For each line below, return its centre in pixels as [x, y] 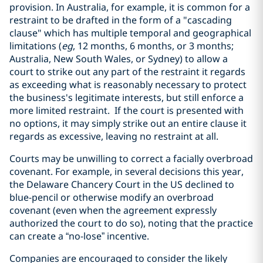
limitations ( [36, 46]
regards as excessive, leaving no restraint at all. [114, 136]
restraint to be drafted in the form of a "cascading [121, 20]
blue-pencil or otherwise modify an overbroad [112, 197]
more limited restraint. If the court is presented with [127, 110]
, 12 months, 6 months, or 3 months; [153, 46]
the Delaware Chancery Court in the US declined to [122, 184]
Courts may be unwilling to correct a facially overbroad [131, 159]
